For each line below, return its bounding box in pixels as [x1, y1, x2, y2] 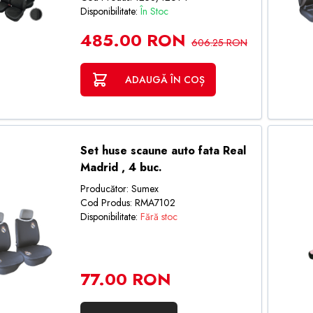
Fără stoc [140, 210, 177, 224]
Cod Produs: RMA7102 [80, 196, 175, 210]
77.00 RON [80, 267, 171, 291]
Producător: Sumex [80, 182, 159, 196]
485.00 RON [80, 28, 186, 52]
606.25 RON [191, 36, 247, 50]
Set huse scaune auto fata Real [80, 143, 246, 159]
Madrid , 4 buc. [80, 159, 162, 175]
